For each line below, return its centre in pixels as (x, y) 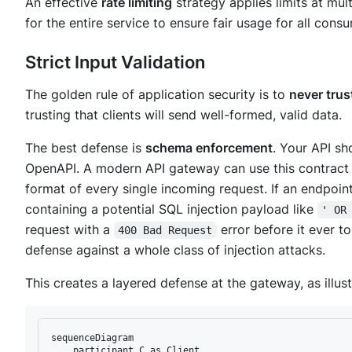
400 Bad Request (165, 231)
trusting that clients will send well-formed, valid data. (183, 115)
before (273, 230)
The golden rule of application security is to (157, 95)
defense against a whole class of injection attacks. (175, 250)
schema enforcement (209, 148)
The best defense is (85, 148)
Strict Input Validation (115, 62)
